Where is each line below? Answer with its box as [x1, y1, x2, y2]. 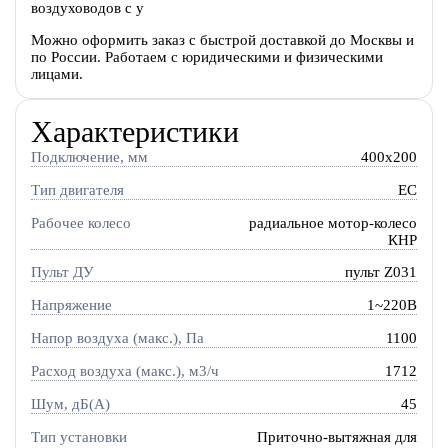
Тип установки [30, 429, 127, 446]
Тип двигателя [30, 181, 124, 198]
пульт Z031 [345, 264, 418, 281]
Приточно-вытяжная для [257, 429, 418, 446]
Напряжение [30, 297, 112, 314]
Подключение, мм [30, 148, 148, 165]
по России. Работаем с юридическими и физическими [30, 48, 383, 65]
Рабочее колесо [30, 214, 131, 231]
